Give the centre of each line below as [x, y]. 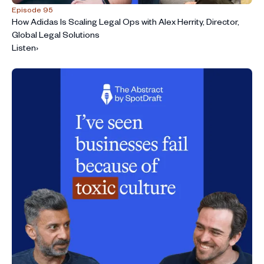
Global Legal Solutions [56, 35]
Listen [24, 48]
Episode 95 [32, 10]
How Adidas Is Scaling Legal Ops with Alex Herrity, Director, [126, 22]
